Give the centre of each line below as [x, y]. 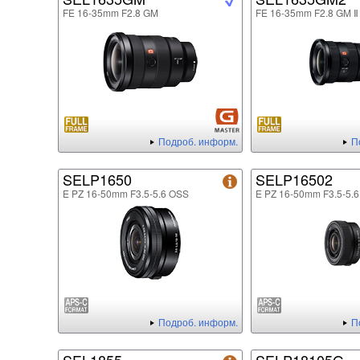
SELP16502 [294, 180]
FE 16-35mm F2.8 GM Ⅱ [307, 13]
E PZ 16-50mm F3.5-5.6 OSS [126, 194]
